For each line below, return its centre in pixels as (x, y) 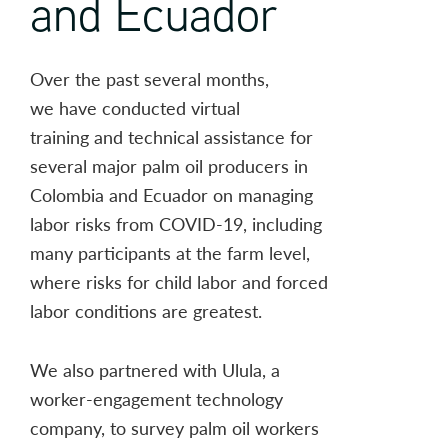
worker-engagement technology (156, 398)
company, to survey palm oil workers (174, 427)
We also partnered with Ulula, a (155, 369)
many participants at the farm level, (170, 252)
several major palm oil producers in (169, 165)
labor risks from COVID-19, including (176, 223)
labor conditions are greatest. (146, 310)
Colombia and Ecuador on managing (171, 194)
